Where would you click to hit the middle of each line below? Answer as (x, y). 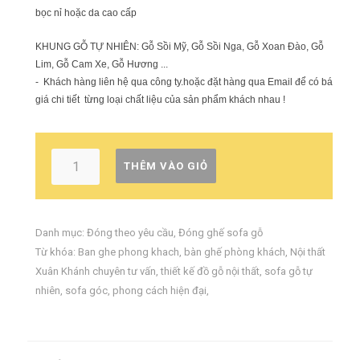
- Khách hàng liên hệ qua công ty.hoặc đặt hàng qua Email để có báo (187, 82)
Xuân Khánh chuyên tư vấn (96, 271)
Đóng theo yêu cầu (130, 233)
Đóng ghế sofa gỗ (221, 233)
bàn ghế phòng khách (235, 252)
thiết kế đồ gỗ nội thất (210, 271)
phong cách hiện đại (160, 290)
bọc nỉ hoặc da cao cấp (87, 13)
